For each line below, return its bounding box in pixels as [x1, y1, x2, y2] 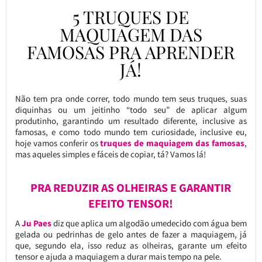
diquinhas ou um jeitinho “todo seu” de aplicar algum [15, 104, 247, 116]
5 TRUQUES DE [73, 5, 189, 29]
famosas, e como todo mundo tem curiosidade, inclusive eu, [15, 126, 247, 138]
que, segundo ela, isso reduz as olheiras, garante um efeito [15, 240, 247, 251]
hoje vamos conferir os [15, 137, 98, 149]
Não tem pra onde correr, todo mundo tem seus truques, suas [15, 93, 247, 105]
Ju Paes [21, 218, 51, 229]
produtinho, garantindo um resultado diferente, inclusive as [15, 115, 247, 127]
